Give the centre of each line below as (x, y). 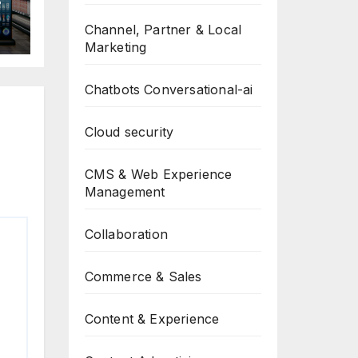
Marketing (115, 47)
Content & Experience (152, 319)
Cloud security (129, 132)
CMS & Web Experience (158, 174)
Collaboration (126, 234)
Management (125, 192)
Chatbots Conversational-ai (169, 89)
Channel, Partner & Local (163, 30)
